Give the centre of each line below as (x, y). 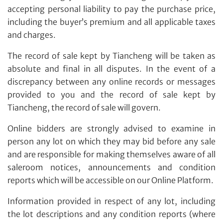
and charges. (32, 35)
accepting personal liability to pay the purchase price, (111, 9)
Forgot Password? (111, 191)
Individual (42, 39)
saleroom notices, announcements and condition (111, 167)
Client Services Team (93, 196)
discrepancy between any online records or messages (111, 81)
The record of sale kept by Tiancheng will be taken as (111, 56)
